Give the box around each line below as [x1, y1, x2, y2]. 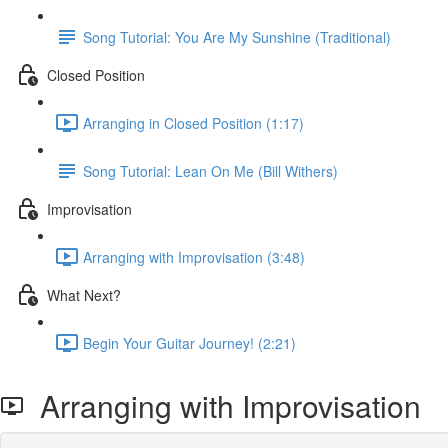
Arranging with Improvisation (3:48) [83, 246, 305, 267]
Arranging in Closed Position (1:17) [83, 112, 304, 133]
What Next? [47, 284, 121, 305]
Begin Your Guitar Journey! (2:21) [83, 332, 296, 353]
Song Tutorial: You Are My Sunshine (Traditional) [83, 26, 391, 47]
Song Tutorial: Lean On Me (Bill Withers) [83, 160, 338, 181]
